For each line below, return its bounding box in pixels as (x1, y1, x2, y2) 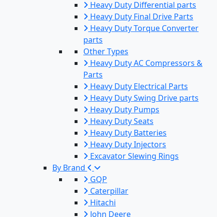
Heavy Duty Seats (90, 116, 154, 127)
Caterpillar (90, 186, 128, 197)
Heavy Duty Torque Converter (90, 23, 199, 34)
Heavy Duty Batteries (90, 127, 167, 139)
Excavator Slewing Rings (90, 151, 179, 162)
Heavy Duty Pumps (90, 104, 159, 115)
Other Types (83, 46, 128, 57)
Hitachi (90, 197, 116, 208)
